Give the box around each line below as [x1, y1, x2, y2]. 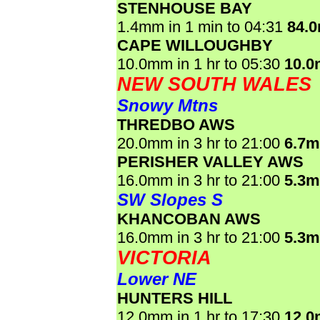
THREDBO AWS [117, 116, 235, 134]
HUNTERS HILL [117, 289, 232, 307]
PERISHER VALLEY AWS [117, 153, 304, 171]
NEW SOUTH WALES [117, 74, 311, 95]
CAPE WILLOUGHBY [117, 36, 273, 54]
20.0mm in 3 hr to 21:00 [117, 134, 284, 152]
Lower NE [117, 269, 196, 289]
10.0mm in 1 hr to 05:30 [117, 55, 284, 73]
